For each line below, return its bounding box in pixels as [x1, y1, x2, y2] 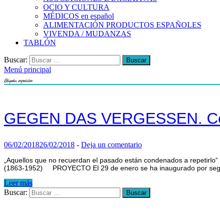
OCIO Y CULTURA [43, 3, 110, 11]
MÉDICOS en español [43, 12, 114, 20]
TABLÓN [24, 38, 56, 47]
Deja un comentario [81, 140, 142, 149]
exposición [18, 77, 32, 84]
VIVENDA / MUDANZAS [43, 29, 131, 38]
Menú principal [4, 65, 51, 74]
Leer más [4, 179, 32, 188]
